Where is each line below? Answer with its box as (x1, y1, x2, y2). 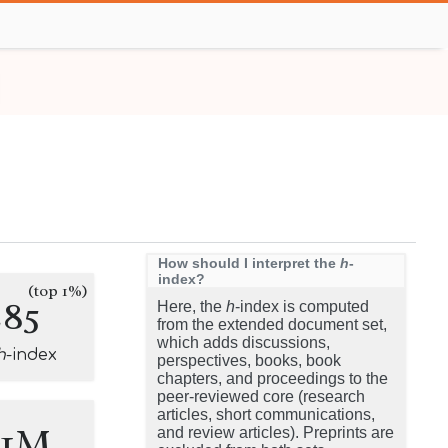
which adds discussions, (157, 334, 330, 351)
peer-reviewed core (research (157, 388, 365, 405)
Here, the (157, 298, 226, 315)
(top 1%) (28, 281, 88, 301)
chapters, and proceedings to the (157, 370, 388, 387)
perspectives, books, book (157, 352, 341, 369)
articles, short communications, (157, 406, 375, 423)
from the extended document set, (157, 316, 387, 333)
